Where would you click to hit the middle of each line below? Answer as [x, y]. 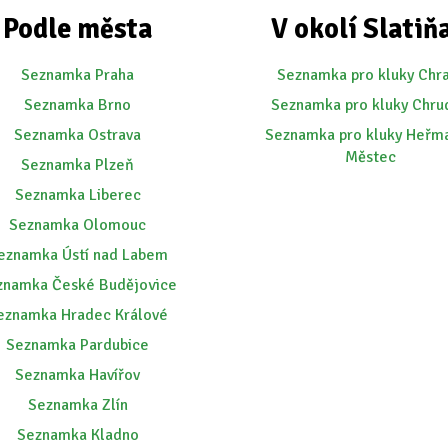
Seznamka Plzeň [78, 165]
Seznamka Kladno [77, 435]
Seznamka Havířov [78, 375]
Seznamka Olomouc [78, 225]
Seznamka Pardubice [78, 345]
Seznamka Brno [78, 105]
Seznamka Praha [78, 75]
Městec [370, 157]
